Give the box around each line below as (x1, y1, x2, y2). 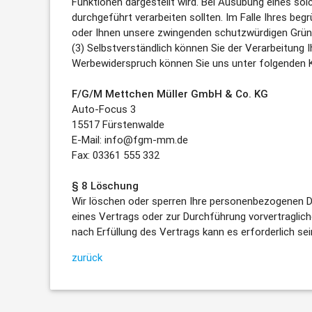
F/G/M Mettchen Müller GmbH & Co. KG (72, 87, 269, 101)
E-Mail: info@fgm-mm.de (72, 133, 189, 147)
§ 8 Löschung (72, 179, 139, 193)
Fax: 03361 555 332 (72, 148, 160, 162)
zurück (72, 251, 103, 265)
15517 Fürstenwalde (72, 118, 165, 132)
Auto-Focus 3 (72, 102, 136, 116)
